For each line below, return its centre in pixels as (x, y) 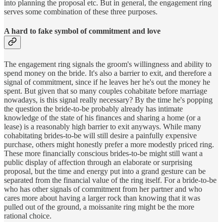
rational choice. (28, 216)
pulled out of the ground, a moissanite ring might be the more (99, 207)
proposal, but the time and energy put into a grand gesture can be (105, 171)
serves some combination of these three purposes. (81, 12)
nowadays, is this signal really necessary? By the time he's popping (108, 100)
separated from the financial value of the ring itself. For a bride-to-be (110, 180)
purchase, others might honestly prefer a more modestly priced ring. (109, 144)
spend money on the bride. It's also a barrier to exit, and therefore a (108, 73)
